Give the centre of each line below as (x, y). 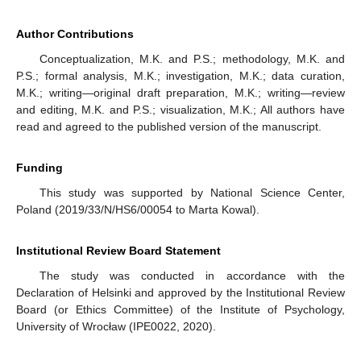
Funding (39, 167)
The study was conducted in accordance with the (192, 275)
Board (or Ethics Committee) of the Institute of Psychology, (180, 309)
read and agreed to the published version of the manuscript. (169, 126)
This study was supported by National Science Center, (192, 192)
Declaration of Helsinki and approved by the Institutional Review (180, 292)
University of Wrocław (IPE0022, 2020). (116, 326)
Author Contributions (75, 33)
